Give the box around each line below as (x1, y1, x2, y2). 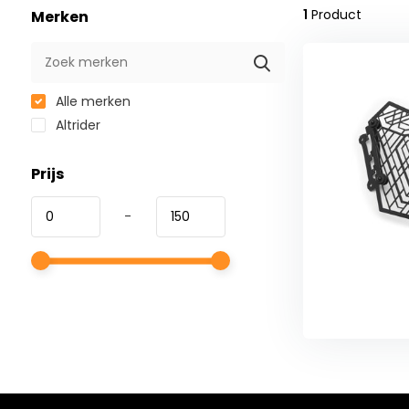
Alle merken (51, 92, 131, 111)
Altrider (51, 116, 100, 135)
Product (307, 5, 362, 25)
